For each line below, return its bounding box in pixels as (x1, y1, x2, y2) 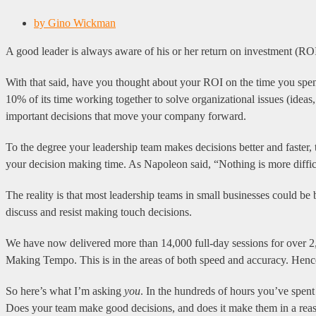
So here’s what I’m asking (6, 284, 124, 297)
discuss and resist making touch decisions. (6, 205, 192, 218)
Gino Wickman (45, 16, 116, 29)
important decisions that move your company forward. (6, 109, 246, 122)
